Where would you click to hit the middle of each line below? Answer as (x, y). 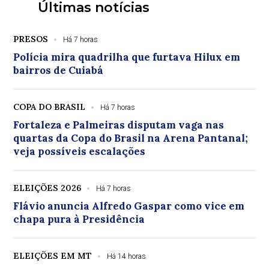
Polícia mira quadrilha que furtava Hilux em (127, 57)
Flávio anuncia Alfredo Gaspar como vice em (129, 206)
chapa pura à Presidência (79, 219)
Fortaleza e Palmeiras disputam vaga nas (119, 125)
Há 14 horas (127, 256)
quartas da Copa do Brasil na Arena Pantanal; (131, 138)
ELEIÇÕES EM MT (53, 255)
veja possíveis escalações (80, 151)
